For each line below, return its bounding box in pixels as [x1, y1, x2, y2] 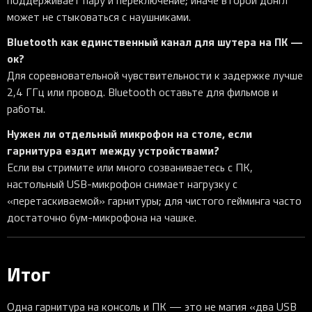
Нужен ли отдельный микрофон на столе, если [7, 125, 252, 142]
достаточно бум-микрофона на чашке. [7, 210, 196, 226]
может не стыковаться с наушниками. [7, 9, 191, 25]
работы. [7, 101, 45, 117]
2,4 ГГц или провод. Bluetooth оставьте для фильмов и [7, 84, 278, 100]
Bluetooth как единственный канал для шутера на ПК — [7, 33, 303, 50]
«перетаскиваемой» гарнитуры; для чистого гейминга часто [7, 193, 302, 209]
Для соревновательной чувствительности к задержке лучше [7, 68, 303, 84]
